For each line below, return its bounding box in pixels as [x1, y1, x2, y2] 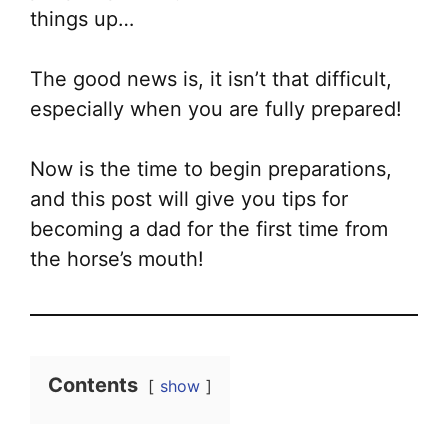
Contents [48, 373, 138, 397]
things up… [30, 7, 134, 31]
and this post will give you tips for [30, 187, 348, 211]
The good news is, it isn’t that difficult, [30, 67, 392, 91]
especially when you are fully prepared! [30, 97, 402, 121]
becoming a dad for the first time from [30, 217, 388, 241]
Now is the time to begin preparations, [30, 157, 392, 181]
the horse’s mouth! [30, 247, 204, 271]
